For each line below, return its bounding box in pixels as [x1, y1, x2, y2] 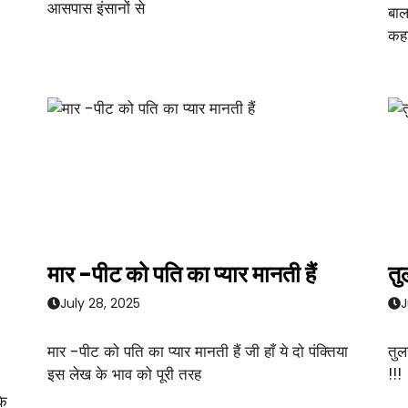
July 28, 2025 [60, 293, 141, 312]
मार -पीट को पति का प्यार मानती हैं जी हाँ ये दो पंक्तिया [47, 340, 349, 362]
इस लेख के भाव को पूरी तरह [47, 362, 202, 385]
